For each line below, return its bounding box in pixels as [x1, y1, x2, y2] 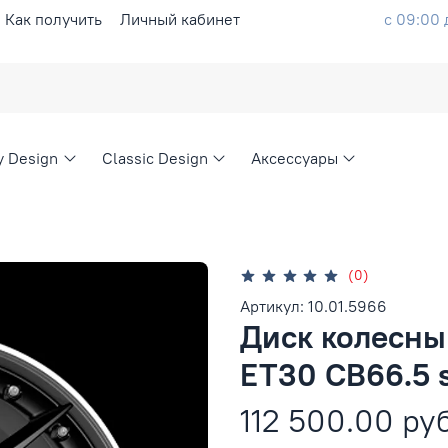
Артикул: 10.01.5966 [240, 295, 387, 316]
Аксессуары [250, 148, 338, 169]
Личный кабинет [120, 8, 240, 29]
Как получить [5, 8, 102, 29]
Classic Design [101, 148, 208, 169]
